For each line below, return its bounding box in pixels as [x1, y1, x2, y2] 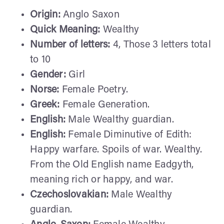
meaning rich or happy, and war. [30, 174, 173, 185]
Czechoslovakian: [30, 189, 111, 200]
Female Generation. [62, 99, 150, 110]
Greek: [30, 99, 62, 110]
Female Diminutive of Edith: [68, 129, 191, 140]
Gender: [30, 69, 68, 80]
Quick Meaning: [30, 24, 103, 35]
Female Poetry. [61, 84, 128, 95]
